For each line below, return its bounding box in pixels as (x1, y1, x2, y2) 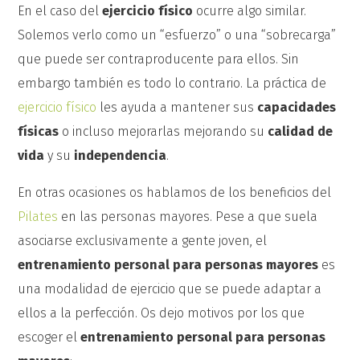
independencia (74, 148, 167, 163)
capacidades (257, 100, 337, 115)
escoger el (18, 329, 81, 345)
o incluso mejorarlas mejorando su (59, 124, 268, 139)
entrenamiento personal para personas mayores (18, 257, 319, 272)
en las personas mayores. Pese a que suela (58, 209, 318, 224)
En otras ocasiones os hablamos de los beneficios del (18, 185, 332, 200)
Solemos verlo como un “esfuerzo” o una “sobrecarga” (18, 27, 337, 43)
